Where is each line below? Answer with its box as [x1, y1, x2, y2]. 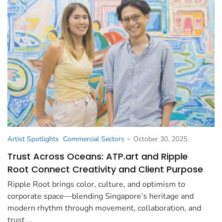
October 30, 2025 [133, 134, 187, 144]
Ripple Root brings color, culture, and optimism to [7, 179, 185, 190]
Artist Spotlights [7, 134, 59, 144]
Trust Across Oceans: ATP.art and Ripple [7, 150, 188, 163]
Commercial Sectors [63, 134, 124, 144]
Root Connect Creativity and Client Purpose [7, 163, 203, 176]
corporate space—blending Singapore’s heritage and [7, 191, 194, 202]
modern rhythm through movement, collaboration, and [7, 203, 201, 214]
